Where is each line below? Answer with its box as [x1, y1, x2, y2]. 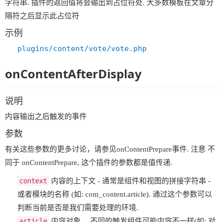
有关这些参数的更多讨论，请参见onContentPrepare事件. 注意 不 [5, 145, 215, 153]
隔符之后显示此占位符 [5, 11, 79, 20]
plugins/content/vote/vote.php [17, 44, 147, 53]
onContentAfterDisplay [5, 65, 142, 82]
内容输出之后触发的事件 [5, 112, 87, 120]
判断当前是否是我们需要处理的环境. [17, 204, 138, 212]
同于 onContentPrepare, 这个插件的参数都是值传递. [5, 159, 172, 166]
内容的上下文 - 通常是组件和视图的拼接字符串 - [49, 177, 211, 185]
